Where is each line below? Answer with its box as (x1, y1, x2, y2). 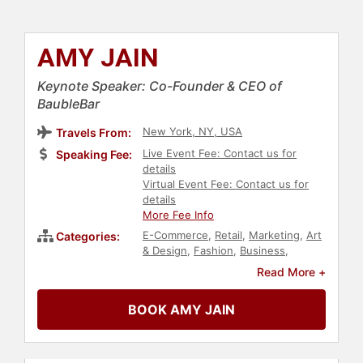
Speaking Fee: (56, 147, 132, 162)
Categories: (56, 229, 120, 244)
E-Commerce (143, 228, 208, 242)
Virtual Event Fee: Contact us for (143, 177, 309, 191)
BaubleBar (37, 96, 100, 113)
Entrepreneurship (143, 305, 232, 319)
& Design (143, 244, 187, 258)
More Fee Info (143, 208, 214, 222)
